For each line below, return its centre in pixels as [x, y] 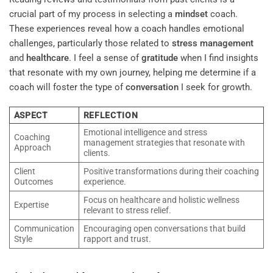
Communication [44, 228]
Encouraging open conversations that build [164, 228]
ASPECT [31, 115]
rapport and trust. [117, 239]
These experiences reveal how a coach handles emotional [127, 29]
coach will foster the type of [67, 87]
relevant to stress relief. [127, 210]
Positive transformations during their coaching [171, 171]
